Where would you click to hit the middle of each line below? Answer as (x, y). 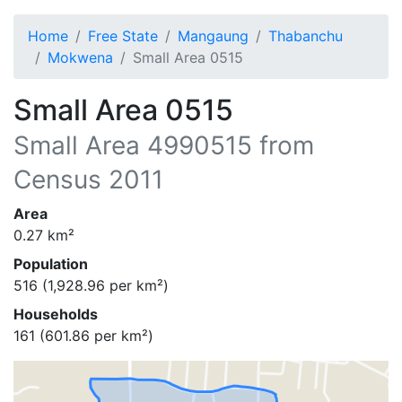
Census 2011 (88, 179)
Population (51, 264)
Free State (123, 36)
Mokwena (80, 57)
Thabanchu (306, 36)
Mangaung (213, 36)
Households (56, 314)
